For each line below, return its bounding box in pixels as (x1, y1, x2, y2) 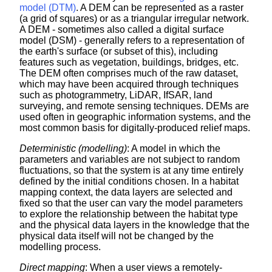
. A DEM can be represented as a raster (76, 2, 243, 13)
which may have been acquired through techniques (19, 79, 239, 90)
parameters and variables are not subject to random (19, 154, 240, 165)
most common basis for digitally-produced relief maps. (19, 123, 250, 134)
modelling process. (19, 242, 101, 253)
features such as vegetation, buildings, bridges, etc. (19, 57, 239, 68)
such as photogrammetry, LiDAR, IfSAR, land (19, 90, 212, 101)
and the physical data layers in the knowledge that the (19, 220, 250, 231)
